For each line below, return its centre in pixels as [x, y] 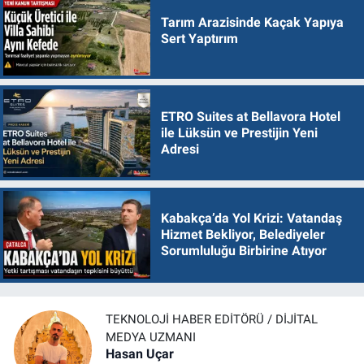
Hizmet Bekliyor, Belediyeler [243, 235]
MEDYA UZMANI [151, 337]
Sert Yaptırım [199, 39]
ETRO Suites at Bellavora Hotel [250, 116]
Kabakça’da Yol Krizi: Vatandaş [251, 219]
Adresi [180, 149]
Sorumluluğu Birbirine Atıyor [243, 251]
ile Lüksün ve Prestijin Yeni [239, 132]
